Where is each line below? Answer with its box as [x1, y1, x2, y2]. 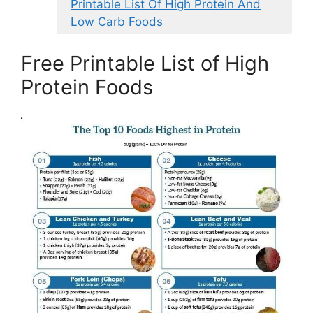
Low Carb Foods [71, 14, 163, 29]
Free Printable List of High [21, 51, 269, 76]
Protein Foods [21, 75, 153, 100]
